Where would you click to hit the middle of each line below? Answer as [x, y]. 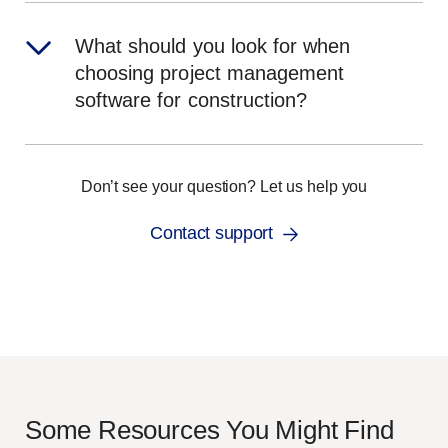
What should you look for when [213, 46]
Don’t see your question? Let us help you [224, 187]
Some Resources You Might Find [209, 430]
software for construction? [191, 100]
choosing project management [210, 73]
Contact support [211, 233]
